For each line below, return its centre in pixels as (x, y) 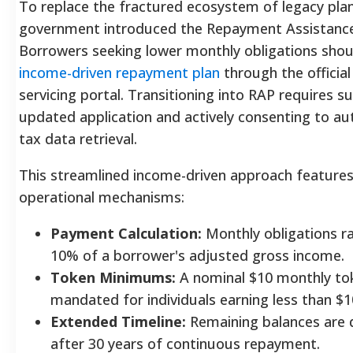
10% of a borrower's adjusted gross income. (197, 255)
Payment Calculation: (126, 233)
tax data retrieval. (78, 138)
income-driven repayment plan (119, 72)
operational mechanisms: (102, 197)
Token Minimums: (113, 277)
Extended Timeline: (118, 321)
